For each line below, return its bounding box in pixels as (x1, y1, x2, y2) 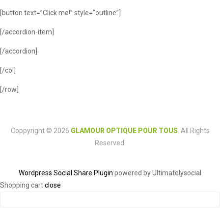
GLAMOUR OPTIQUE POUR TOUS (70, 126, 178, 135)
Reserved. (94, 138, 126, 147)
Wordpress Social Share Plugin (19, 169, 114, 177)
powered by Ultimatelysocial (114, 169, 201, 177)
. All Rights (177, 126, 210, 135)
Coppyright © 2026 (10, 126, 71, 135)
